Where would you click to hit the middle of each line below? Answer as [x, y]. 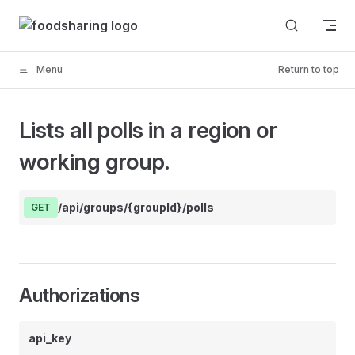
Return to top [309, 69]
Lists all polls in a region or [148, 130]
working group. [94, 162]
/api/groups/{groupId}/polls [136, 207]
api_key [50, 338]
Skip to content [56, 19]
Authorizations [80, 295]
